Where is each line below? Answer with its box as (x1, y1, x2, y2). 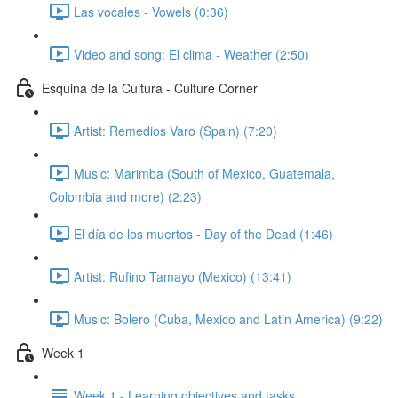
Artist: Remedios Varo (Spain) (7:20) (74, 121, 277, 139)
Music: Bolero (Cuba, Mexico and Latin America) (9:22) (74, 309, 383, 328)
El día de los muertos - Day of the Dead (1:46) (74, 224, 333, 243)
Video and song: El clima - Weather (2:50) (74, 44, 309, 63)
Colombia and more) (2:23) (49, 187, 202, 205)
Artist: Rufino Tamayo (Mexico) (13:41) (74, 267, 291, 285)
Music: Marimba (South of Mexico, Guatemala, (74, 163, 335, 182)
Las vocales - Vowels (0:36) (74, 2, 228, 20)
